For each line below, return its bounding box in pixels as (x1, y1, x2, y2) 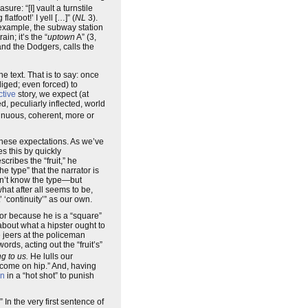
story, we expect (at (16, 89, 89, 99)
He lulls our (28, 252, 73, 261)
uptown (47, 32, 75, 42)
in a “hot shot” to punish (5, 271, 94, 280)
